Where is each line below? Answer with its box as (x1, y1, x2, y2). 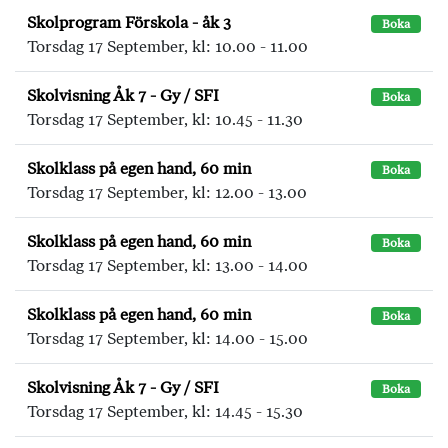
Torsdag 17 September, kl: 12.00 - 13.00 (27, 183, 307, 202)
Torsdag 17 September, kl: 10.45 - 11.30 (27, 110, 303, 129)
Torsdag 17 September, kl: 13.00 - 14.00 (27, 256, 308, 275)
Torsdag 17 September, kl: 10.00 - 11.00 (27, 37, 308, 56)
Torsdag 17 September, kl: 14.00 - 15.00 (27, 329, 308, 348)
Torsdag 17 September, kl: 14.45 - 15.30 (27, 402, 303, 421)
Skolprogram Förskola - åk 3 (27, 13, 231, 32)
